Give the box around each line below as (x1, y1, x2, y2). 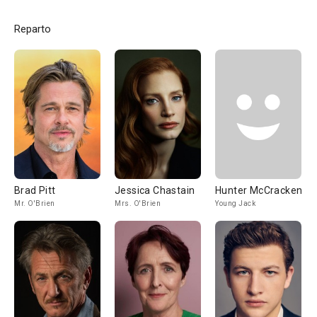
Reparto (14, 23, 51, 35)
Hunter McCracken (215, 185, 303, 196)
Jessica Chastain (115, 185, 195, 196)
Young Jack (215, 200, 255, 207)
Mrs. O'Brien (115, 200, 161, 207)
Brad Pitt (14, 185, 56, 196)
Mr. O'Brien (14, 200, 55, 207)
